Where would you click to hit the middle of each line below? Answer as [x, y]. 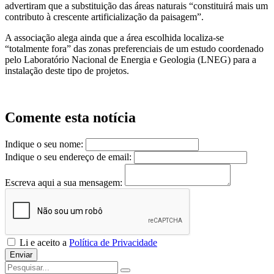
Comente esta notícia [70, 118]
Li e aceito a [43, 243]
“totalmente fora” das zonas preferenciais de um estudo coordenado [134, 49]
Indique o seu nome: [44, 144]
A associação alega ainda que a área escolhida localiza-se [114, 38]
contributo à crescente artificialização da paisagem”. [104, 17]
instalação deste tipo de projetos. [67, 71]
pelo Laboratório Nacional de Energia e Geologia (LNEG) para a [131, 60]
